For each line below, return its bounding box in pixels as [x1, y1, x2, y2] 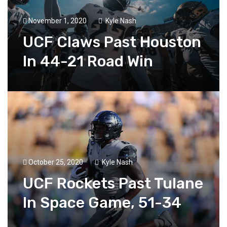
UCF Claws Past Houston [23, 32, 201, 51]
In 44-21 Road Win [23, 52, 153, 70]
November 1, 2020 [27, 16, 88, 25]
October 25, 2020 [27, 158, 85, 166]
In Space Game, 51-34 [23, 193, 181, 212]
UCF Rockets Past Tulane [23, 174, 203, 193]
